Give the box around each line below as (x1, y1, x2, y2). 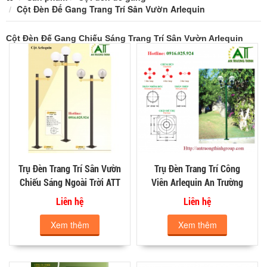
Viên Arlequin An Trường (151, 176, 243, 188)
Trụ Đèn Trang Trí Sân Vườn (18, 163, 121, 175)
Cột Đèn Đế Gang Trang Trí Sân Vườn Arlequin (17, 2, 205, 15)
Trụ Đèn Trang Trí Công (154, 163, 240, 175)
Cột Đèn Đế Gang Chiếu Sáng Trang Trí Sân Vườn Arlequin (6, 33, 243, 43)
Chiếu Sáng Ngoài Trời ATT (19, 176, 120, 188)
